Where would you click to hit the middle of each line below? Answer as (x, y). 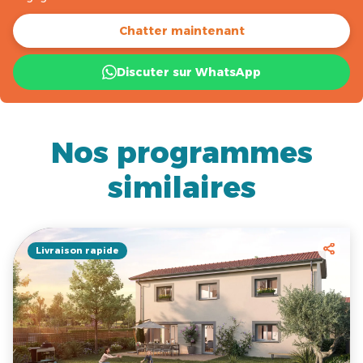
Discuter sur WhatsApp (189, 73)
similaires (181, 188)
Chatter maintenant (181, 31)
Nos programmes (181, 153)
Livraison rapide (77, 251)
